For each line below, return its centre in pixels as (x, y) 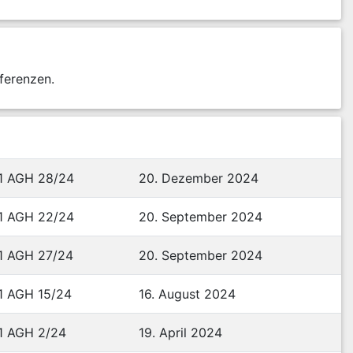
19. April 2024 (180, 333)
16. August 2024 (187, 294)
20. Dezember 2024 (199, 178)
